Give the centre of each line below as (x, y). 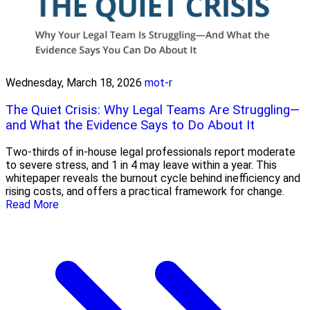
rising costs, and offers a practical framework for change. (145, 192)
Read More (32, 205)
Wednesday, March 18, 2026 (74, 82)
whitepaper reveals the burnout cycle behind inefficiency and (153, 179)
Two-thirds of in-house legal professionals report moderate (151, 152)
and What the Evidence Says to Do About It (130, 125)
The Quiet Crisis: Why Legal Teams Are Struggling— (153, 110)
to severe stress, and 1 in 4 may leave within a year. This (141, 165)
